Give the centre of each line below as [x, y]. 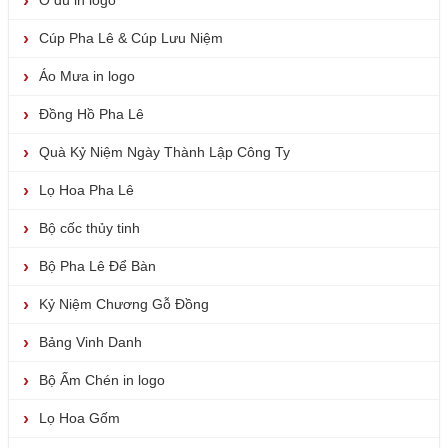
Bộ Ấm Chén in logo [102, 380]
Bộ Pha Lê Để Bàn [97, 266]
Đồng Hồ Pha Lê [91, 114]
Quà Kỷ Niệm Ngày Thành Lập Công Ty [164, 152]
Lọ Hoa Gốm [79, 418]
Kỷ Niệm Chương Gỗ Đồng [124, 304]
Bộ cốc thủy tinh [89, 228]
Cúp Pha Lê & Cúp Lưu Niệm [131, 38]
